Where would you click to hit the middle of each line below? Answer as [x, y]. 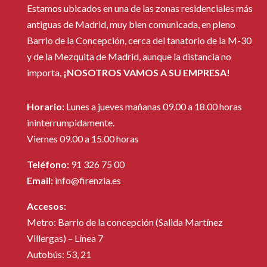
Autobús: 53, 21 [59, 254]
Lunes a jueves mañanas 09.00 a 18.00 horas [153, 106]
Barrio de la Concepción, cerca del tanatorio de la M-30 [139, 40]
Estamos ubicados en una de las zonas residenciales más [139, 8]
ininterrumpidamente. [70, 122]
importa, [45, 72]
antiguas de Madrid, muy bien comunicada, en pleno [131, 24]
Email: [40, 180]
